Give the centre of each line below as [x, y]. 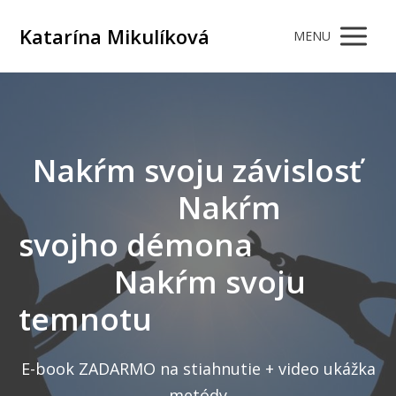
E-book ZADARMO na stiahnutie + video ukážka [198, 369]
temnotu [85, 319]
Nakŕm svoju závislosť [198, 170]
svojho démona [135, 244]
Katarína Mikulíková [115, 36]
